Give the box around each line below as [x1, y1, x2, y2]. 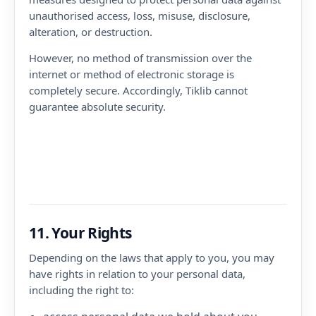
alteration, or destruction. [29, 25, 152, 39]
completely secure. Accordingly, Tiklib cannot [29, 83, 248, 97]
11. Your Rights [29, 223, 132, 243]
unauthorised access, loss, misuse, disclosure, [29, 8, 250, 23]
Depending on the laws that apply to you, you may [29, 250, 274, 265]
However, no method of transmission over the [29, 51, 252, 65]
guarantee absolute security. [29, 99, 166, 114]
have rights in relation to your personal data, [29, 267, 245, 281]
